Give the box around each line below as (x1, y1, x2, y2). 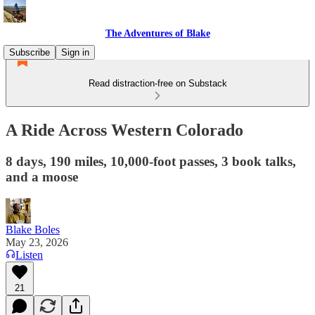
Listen (15, 248, 43, 261)
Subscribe (9, 47, 50, 58)
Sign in (61, 47, 89, 58)
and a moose (6, 169, 78, 184)
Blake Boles (6, 223, 60, 236)
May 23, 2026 (6, 236, 68, 248)
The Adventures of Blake (105, 28, 210, 39)
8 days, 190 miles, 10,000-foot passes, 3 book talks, (6, 153, 296, 169)
